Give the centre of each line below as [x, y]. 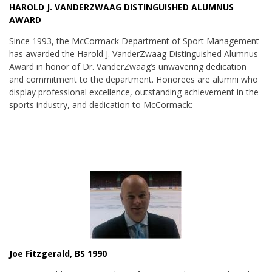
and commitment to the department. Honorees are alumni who [134, 80]
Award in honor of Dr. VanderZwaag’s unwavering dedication [128, 67]
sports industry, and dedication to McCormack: [101, 105]
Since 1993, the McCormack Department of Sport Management [134, 41]
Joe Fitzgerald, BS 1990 [58, 254]
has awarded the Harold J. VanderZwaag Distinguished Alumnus [134, 54]
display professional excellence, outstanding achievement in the [134, 92]
